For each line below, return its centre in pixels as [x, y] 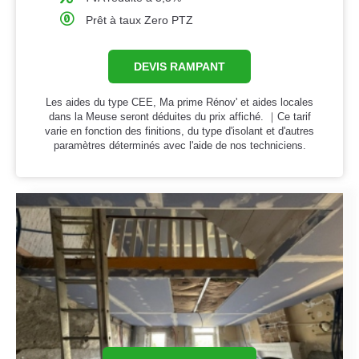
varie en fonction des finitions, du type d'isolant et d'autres [179, 131]
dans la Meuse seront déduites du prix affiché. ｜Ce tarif [179, 117]
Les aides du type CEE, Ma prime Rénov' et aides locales [179, 103]
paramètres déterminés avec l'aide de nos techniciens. [179, 146]
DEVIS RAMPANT [179, 67]
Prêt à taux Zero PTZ [140, 20]
